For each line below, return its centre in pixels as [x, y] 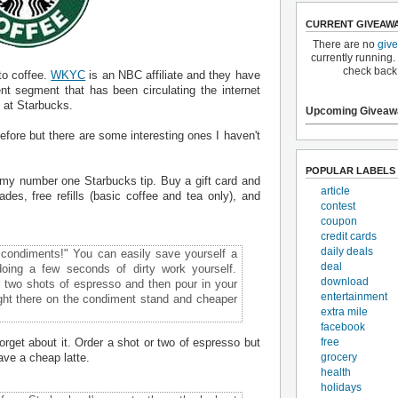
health [335, 372]
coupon [338, 221]
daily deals [346, 251]
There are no [345, 44]
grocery [338, 357]
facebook [342, 326]
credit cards [348, 236]
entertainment [354, 296]
